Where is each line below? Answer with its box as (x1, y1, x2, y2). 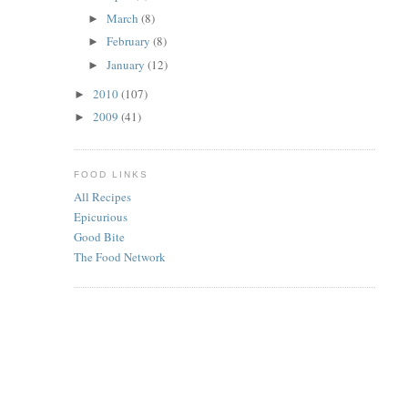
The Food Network (73, 249, 166, 266)
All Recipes (73, 188, 131, 205)
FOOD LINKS (73, 168, 148, 179)
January (107, 56, 148, 73)
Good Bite (73, 229, 125, 245)
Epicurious (73, 208, 127, 225)
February (107, 33, 154, 50)
